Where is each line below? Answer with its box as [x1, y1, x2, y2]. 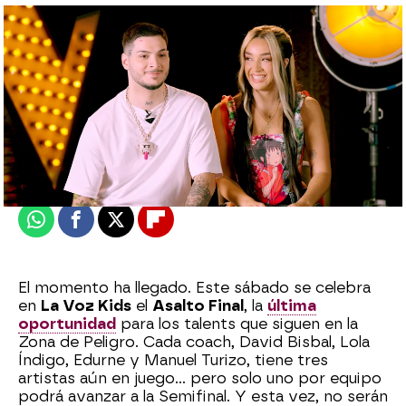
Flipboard [154, 217, 227, 237]
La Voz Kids [41, 297, 131, 315]
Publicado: [27, 169, 101, 185]
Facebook [74, 217, 146, 237]
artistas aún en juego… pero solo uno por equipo [18, 370, 382, 388]
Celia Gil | [27, 129, 101, 147]
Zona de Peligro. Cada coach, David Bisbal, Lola [18, 333, 370, 352]
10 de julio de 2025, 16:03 [101, 169, 265, 185]
